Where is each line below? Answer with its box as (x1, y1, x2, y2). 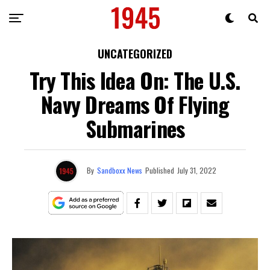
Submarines (85, 112, 185, 144)
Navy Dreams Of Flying (41, 88, 229, 120)
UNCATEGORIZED (98, 46, 172, 61)
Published (145, 165, 174, 175)
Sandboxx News (96, 165, 142, 175)
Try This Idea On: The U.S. (30, 64, 240, 96)
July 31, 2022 (177, 165, 216, 175)
